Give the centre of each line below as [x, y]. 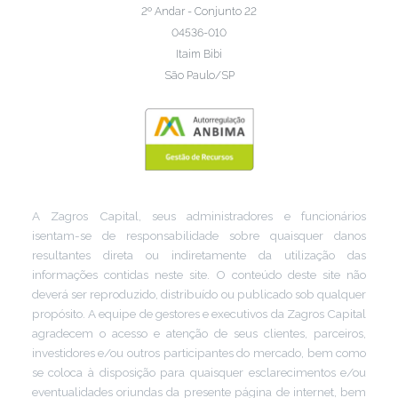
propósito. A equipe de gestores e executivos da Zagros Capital [199, 314]
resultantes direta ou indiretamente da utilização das [199, 255]
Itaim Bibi [199, 55]
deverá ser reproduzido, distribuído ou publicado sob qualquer [199, 295]
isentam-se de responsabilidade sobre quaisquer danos [199, 236]
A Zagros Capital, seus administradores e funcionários [199, 216]
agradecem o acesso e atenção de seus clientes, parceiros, [199, 334]
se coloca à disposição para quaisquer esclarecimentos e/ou [199, 373]
